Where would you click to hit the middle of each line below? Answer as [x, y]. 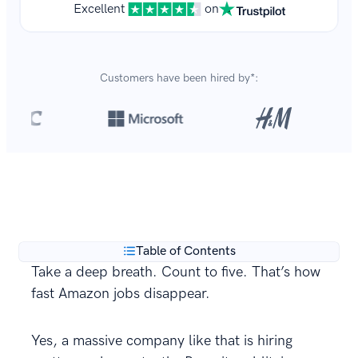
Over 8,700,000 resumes [106, 175]
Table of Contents [185, 251]
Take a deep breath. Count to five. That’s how [176, 272]
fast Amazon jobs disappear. [121, 294]
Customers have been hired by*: [179, 78]
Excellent [99, 9]
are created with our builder [254, 175]
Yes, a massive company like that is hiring [162, 341]
